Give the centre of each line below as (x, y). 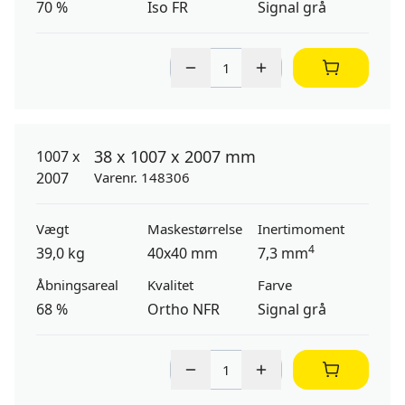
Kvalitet (170, 285)
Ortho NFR (183, 309)
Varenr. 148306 (142, 177)
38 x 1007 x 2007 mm (175, 156)
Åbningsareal (77, 285)
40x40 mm (182, 253)
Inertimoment (301, 229)
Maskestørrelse (194, 229)
